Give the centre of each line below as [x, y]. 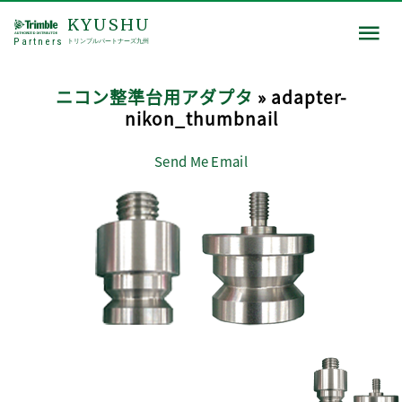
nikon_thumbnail [201, 118]
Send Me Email [201, 161]
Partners [39, 41]
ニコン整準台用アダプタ [154, 96]
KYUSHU [109, 25]
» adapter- [300, 96]
